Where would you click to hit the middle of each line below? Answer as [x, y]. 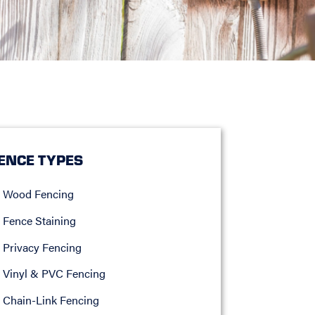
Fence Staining [39, 220]
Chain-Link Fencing [51, 300]
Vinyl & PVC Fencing [54, 274]
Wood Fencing [38, 194]
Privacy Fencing [42, 247]
